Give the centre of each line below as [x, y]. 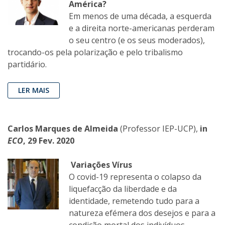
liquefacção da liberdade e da [123, 189]
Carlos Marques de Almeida [64, 129]
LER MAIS [34, 90]
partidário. [27, 65]
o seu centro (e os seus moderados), [137, 40]
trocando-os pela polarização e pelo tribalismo [95, 52]
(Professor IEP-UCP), [159, 129]
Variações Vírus [101, 165]
